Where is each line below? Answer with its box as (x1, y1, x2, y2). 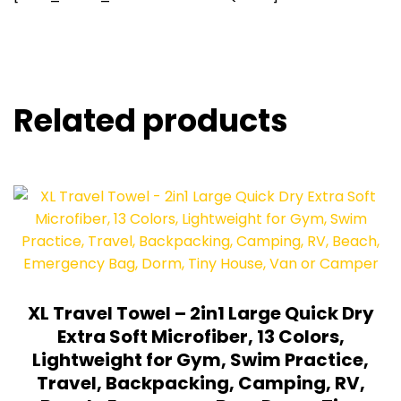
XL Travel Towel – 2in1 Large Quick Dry (27, 301, 374, 327)
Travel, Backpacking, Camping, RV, (36, 371, 365, 397)
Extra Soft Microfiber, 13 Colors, (56, 324, 345, 350)
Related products (13, 98, 288, 143)
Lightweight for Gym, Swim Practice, (32, 347, 369, 373)
